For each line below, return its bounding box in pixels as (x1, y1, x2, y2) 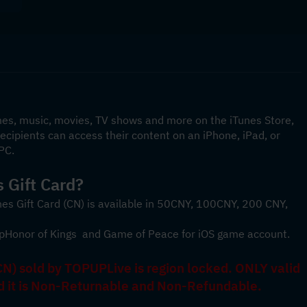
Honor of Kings (5, 227, 79, 241)
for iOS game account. (179, 227, 290, 241)
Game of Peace (103, 227, 179, 241)
